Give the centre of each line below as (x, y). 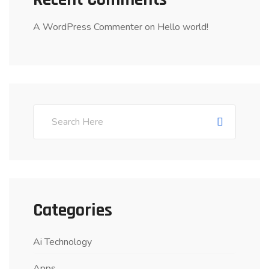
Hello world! (183, 27)
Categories (73, 210)
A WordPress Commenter (88, 27)
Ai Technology (62, 242)
